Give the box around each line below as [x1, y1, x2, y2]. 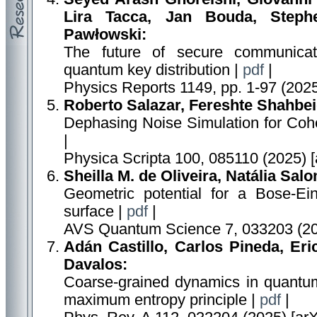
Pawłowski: [64, 26, 146, 43]
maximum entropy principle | [64, 292, 260, 309]
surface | [64, 203, 127, 220]
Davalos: [64, 256, 127, 273]
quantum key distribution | [64, 62, 243, 79]
